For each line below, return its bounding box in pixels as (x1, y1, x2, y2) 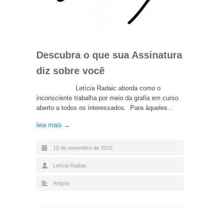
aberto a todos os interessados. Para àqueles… (36, 104, 174, 111)
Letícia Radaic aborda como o (36, 84, 161, 92)
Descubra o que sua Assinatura (36, 49, 182, 60)
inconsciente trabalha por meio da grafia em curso (36, 94, 178, 102)
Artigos (53, 180, 70, 186)
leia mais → (36, 121, 70, 129)
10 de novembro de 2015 (53, 144, 112, 151)
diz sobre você (36, 65, 105, 76)
